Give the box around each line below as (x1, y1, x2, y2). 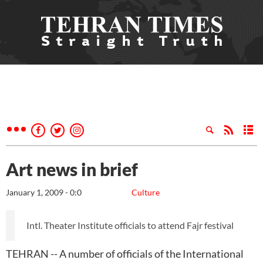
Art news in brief (6, 159, 138, 180)
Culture (131, 187, 160, 197)
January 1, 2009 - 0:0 (6, 187, 82, 197)
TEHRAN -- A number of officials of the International (6, 247, 244, 260)
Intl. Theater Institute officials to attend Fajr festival (26, 220, 234, 231)
